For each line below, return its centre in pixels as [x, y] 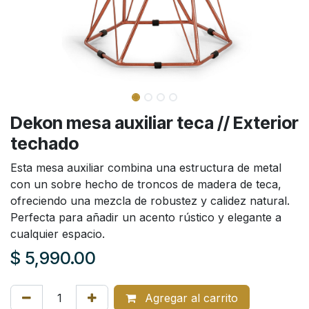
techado [44, 143]
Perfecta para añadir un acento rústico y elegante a [146, 217]
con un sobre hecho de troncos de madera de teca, [146, 184]
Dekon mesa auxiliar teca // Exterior [154, 123]
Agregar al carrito [190, 298]
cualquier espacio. [58, 234]
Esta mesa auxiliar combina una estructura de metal [146, 168]
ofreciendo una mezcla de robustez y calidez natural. [150, 201]
